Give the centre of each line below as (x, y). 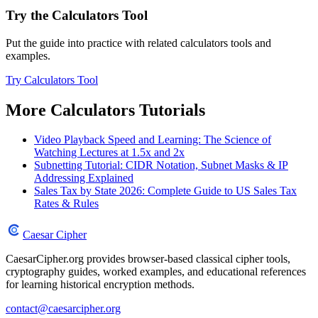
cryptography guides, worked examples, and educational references (156, 272)
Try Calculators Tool (52, 79)
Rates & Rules (66, 204)
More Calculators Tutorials (105, 110)
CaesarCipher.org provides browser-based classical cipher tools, (148, 259)
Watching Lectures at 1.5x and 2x (109, 153)
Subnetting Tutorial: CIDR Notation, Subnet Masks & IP (161, 165)
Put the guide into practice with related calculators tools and (138, 43)
